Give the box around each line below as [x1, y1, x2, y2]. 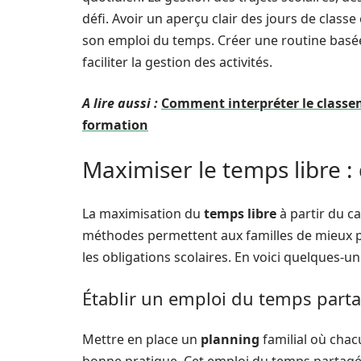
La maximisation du [82, 205, 204, 222]
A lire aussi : [82, 94, 158, 112]
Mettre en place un [82, 330, 201, 348]
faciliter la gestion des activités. [82, 53, 272, 71]
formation [82, 116, 148, 134]
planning [201, 330, 259, 348]
